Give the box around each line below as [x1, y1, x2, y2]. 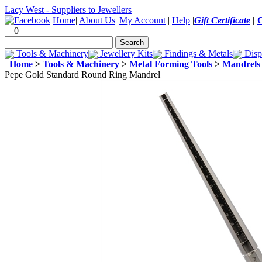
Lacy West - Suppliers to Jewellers [5, 5, 132, 15]
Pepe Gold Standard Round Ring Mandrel [5, 70, 160, 80]
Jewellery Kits [98, 49, 153, 58]
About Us [79, 15, 115, 25]
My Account [119, 15, 166, 25]
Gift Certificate [194, 15, 250, 25]
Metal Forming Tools [129, 59, 212, 69]
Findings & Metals [162, 49, 233, 58]
